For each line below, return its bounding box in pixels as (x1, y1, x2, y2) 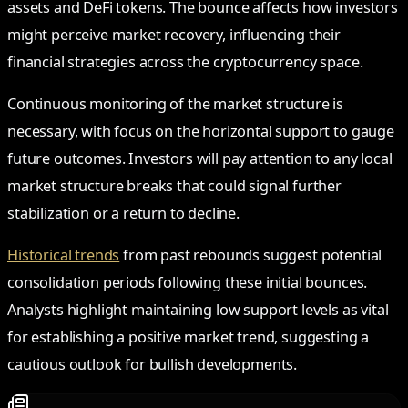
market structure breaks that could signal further (7, 175, 342, 196)
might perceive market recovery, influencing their (7, 24, 342, 45)
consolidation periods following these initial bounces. (7, 272, 368, 293)
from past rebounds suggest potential (119, 245, 382, 266)
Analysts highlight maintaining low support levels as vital (7, 300, 389, 321)
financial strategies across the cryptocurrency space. (7, 51, 363, 72)
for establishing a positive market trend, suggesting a (7, 327, 370, 348)
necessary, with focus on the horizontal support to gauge (7, 120, 394, 141)
